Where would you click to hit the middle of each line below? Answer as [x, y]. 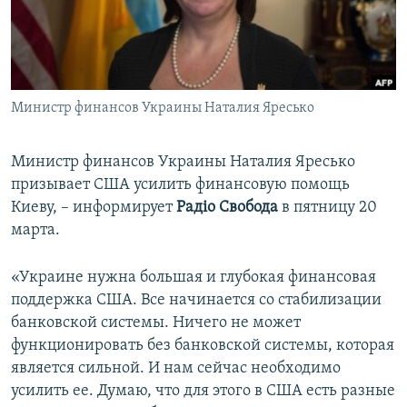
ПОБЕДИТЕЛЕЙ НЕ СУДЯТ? [101, 17]
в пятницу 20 [328, 208]
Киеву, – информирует [94, 208]
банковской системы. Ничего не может [156, 323]
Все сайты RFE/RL [93, 139]
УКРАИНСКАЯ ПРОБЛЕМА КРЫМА [119, 115]
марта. [35, 231]
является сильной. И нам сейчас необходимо [176, 369]
